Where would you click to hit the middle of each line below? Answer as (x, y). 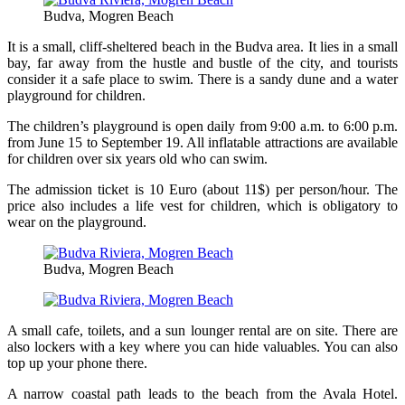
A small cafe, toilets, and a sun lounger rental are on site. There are (202, 331)
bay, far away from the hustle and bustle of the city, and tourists (202, 63)
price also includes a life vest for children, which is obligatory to (202, 206)
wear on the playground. (77, 222)
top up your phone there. (77, 363)
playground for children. (76, 96)
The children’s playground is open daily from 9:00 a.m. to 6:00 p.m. (202, 127)
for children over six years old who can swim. (137, 159)
